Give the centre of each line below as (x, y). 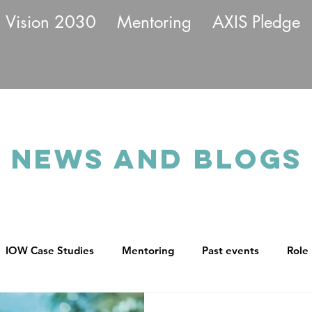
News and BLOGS (157, 159)
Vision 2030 (51, 22)
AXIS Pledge (256, 22)
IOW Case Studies (50, 250)
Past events (231, 250)
